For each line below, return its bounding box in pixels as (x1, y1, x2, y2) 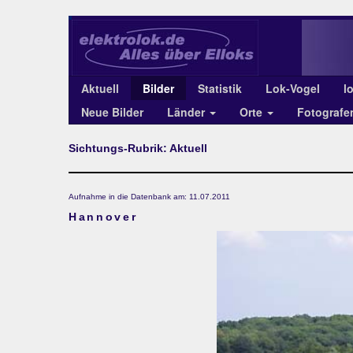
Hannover (69, 210, 138, 223)
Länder (167, 104, 208, 120)
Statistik (198, 80, 242, 96)
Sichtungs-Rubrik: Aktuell (69, 142, 207, 154)
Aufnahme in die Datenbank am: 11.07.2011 (69, 192, 230, 201)
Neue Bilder (81, 104, 143, 120)
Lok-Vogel (266, 80, 320, 96)
